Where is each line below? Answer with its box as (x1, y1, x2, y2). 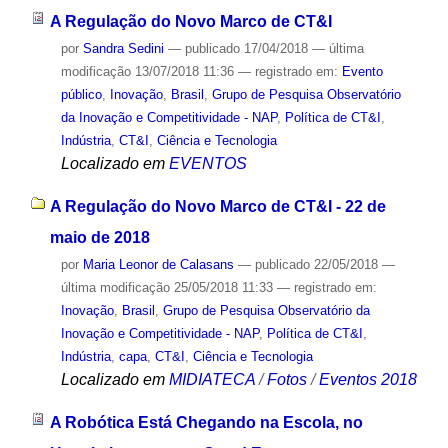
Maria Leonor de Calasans (82, 256, 234, 272)
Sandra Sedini (82, 41, 164, 57)
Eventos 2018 (318, 370, 417, 388)
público (60, 87, 102, 103)
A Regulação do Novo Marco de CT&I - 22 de (49, 197, 386, 215)
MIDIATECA (168, 370, 255, 388)
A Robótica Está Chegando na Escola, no (49, 413, 363, 431)
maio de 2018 (49, 228, 150, 246)
